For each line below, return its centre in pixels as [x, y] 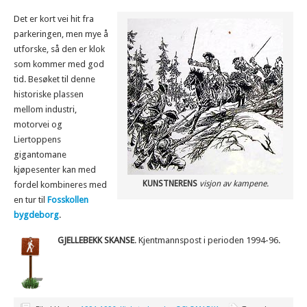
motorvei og [38, 124]
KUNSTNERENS [170, 184]
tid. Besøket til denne [54, 79]
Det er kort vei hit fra [54, 19]
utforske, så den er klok [59, 49]
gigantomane [40, 155]
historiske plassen [49, 94]
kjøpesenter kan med [55, 170]
